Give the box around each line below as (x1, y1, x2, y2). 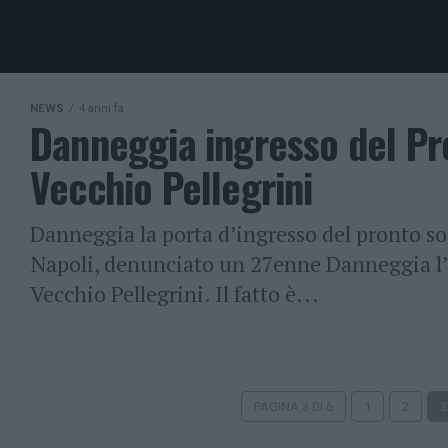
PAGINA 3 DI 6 (254, 399, 333, 414)
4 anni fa (79, 102, 124, 115)
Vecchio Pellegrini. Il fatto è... (30, 279, 319, 308)
